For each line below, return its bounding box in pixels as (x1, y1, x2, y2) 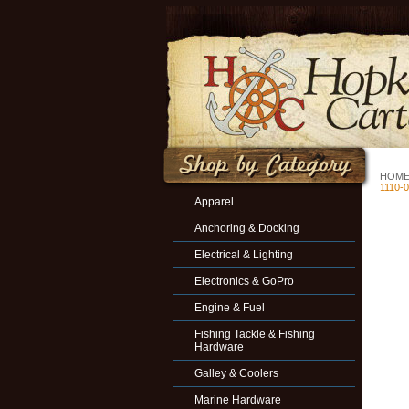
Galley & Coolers (194, 367, 278, 380)
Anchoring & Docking (194, 222, 299, 235)
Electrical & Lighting (194, 248, 293, 261)
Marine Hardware (194, 393, 281, 406)
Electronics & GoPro (194, 275, 294, 288)
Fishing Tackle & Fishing (194, 328, 315, 341)
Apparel (194, 195, 234, 208)
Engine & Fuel (194, 301, 265, 314)
